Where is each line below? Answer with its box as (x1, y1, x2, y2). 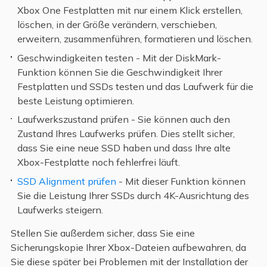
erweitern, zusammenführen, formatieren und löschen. (17, 33, 253, 45)
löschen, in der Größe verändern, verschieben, (17, 18, 218, 31)
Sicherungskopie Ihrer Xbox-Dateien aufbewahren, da (10, 241, 246, 253)
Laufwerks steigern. (17, 203, 104, 216)
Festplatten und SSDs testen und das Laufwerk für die (17, 80, 254, 92)
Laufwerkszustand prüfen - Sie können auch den (17, 113, 231, 126)
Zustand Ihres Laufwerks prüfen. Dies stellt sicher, (17, 128, 235, 140)
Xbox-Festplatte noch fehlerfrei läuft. (17, 156, 181, 169)
